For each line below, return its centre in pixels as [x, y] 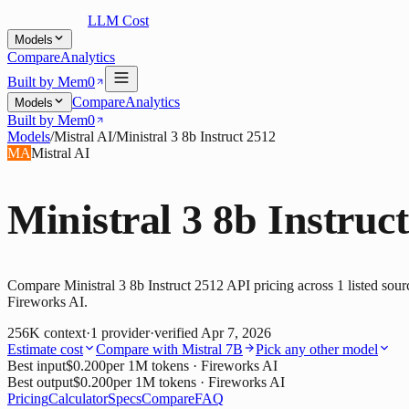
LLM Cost [118, 21]
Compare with [139, 350]
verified [178, 333]
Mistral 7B [212, 350]
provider [126, 333]
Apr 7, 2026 [236, 333]
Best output [40, 383]
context [65, 333]
